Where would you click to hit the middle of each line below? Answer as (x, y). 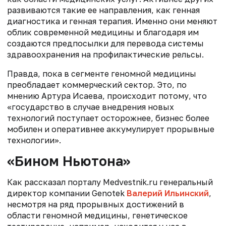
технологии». (35, 140)
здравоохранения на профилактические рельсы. (105, 54)
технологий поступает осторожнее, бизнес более (108, 118)
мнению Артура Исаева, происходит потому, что (107, 96)
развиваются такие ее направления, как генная (103, 10)
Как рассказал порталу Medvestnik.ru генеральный (110, 182)
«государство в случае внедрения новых (91, 107)
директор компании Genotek (67, 193)
